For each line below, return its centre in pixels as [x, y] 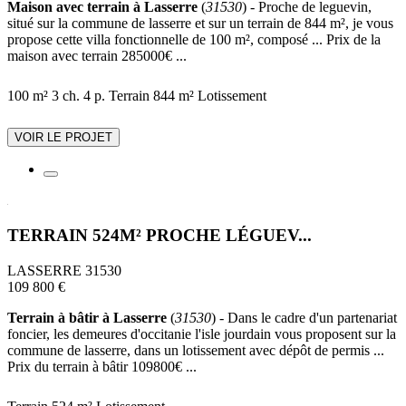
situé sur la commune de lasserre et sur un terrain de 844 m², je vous [200, 24]
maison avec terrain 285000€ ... [97, 56]
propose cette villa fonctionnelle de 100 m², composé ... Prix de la [194, 40]
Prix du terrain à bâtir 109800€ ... [102, 366]
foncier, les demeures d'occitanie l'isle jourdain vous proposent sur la [202, 333]
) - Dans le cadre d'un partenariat [304, 317]
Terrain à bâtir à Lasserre [87, 317]
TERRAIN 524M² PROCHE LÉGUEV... [159, 236]
